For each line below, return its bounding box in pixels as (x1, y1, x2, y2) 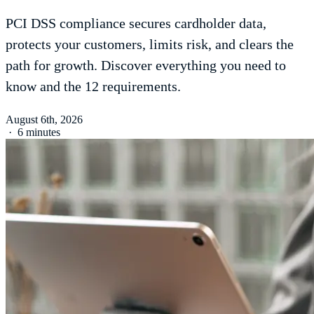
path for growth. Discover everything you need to (6, 57, 286, 73)
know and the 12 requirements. (6, 78, 181, 94)
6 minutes (18, 125, 60, 138)
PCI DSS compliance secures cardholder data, (6, 15, 266, 31)
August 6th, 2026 (6, 113, 83, 125)
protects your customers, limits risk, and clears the (6, 36, 294, 52)
